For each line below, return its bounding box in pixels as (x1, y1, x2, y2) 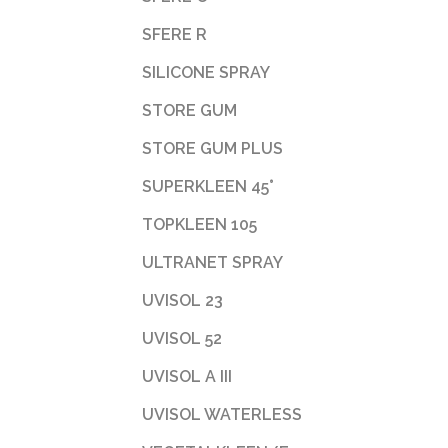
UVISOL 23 (142, 291, 223, 310)
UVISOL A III (142, 367, 232, 386)
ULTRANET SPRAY (142, 253, 283, 272)
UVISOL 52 (142, 329, 222, 348)
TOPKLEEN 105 (142, 215, 257, 234)
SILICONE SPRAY (142, 63, 270, 82)
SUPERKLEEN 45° (142, 177, 274, 196)
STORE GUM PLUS (142, 139, 283, 158)
